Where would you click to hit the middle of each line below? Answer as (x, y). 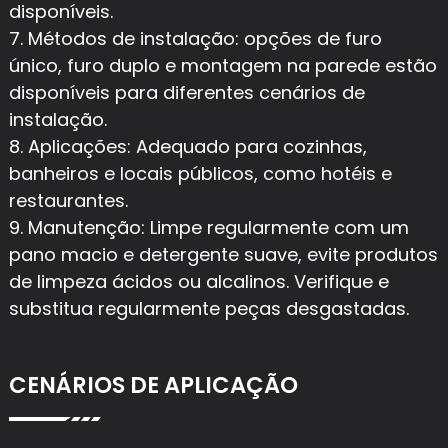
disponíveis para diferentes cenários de (186, 92)
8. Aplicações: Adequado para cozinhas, (187, 146)
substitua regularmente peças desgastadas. (208, 308)
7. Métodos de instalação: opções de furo (195, 38)
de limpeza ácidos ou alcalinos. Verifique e (198, 281)
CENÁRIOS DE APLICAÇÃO (153, 384)
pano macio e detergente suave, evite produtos (223, 254)
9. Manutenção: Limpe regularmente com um (208, 227)
